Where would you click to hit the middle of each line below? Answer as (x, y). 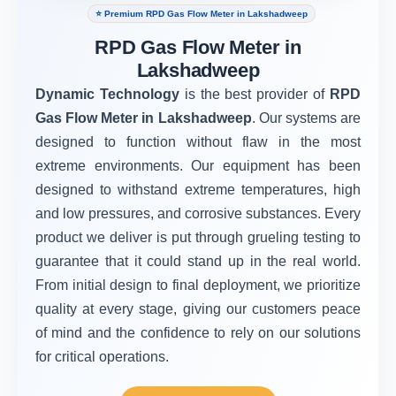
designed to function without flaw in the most (198, 142)
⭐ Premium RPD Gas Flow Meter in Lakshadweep (202, 14)
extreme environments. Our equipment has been (198, 166)
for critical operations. (102, 357)
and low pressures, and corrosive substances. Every (198, 213)
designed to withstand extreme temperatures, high (198, 190)
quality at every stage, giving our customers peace (198, 309)
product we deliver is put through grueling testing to (198, 237)
